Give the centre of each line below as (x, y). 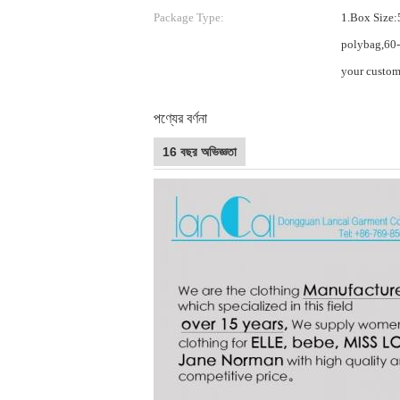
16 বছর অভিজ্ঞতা (200, 152)
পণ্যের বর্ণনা (180, 118)
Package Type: (189, 17)
